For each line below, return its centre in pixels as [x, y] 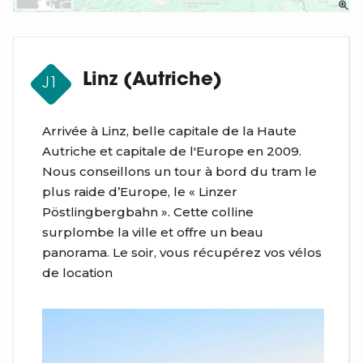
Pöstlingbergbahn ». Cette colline [148, 212]
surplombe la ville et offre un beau [153, 233]
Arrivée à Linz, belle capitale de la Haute [169, 131]
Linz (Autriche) [152, 81]
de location [77, 273]
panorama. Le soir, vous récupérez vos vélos [182, 253]
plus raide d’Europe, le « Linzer [140, 192]
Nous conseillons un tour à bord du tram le [179, 172]
